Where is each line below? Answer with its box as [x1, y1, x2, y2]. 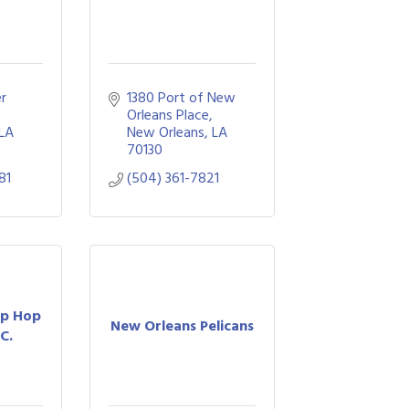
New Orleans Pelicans [110, 313, 254, 338]
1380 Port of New [126, 86, 236, 110]
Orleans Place [126, 103, 209, 127]
